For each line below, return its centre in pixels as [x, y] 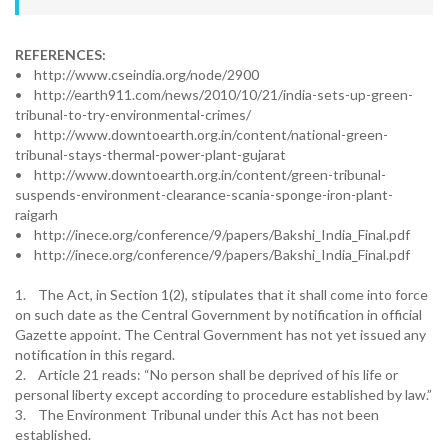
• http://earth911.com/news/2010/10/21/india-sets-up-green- [214, 94]
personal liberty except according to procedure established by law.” [223, 394]
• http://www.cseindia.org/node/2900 [137, 74]
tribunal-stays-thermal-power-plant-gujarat [150, 154]
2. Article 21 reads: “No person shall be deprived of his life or [206, 374]
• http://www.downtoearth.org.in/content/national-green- [201, 134]
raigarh [36, 214]
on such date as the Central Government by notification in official [218, 314]
